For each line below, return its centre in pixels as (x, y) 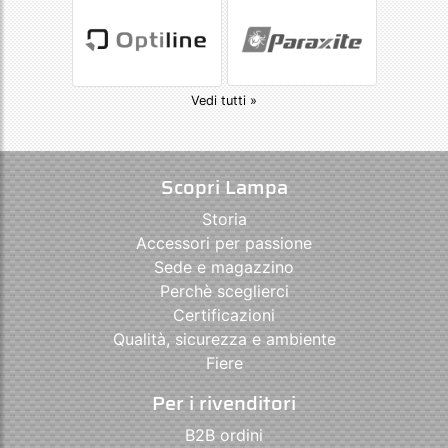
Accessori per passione (224, 242)
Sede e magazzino (224, 266)
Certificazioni (224, 314)
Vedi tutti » (224, 100)
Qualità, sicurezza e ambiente (224, 338)
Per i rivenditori (224, 402)
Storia (224, 218)
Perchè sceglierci (224, 290)
